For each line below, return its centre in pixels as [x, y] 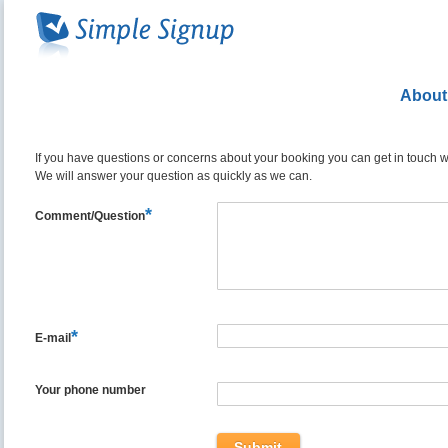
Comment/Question [90, 215]
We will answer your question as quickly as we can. [173, 175]
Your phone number [90, 389]
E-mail [53, 337]
